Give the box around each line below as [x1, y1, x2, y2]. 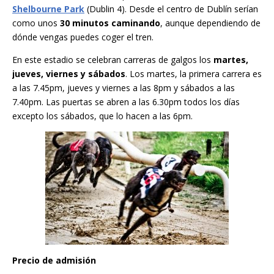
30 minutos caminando [60, 17, 160, 29]
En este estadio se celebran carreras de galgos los [12, 54, 213, 66]
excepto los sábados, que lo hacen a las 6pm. [12, 110, 193, 122]
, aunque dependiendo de [160, 17, 261, 29]
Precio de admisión [12, 254, 96, 267]
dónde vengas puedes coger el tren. [12, 31, 154, 43]
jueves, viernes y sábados [12, 68, 125, 80]
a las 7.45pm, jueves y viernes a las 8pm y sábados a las [12, 82, 235, 94]
